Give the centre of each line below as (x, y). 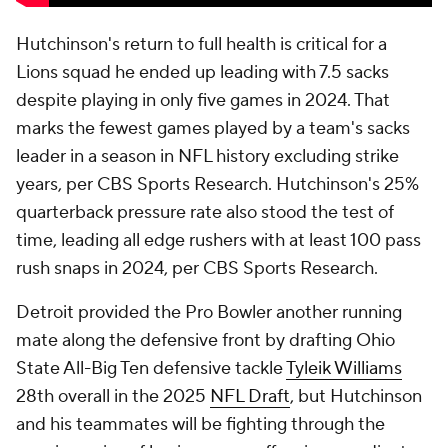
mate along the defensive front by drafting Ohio (205, 340)
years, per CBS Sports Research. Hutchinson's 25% (217, 184)
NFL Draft (250, 396)
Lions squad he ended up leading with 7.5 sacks (202, 72)
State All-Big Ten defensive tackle (151, 368)
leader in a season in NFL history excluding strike (207, 156)
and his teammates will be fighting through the (200, 424)
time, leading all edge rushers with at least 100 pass (218, 240)
